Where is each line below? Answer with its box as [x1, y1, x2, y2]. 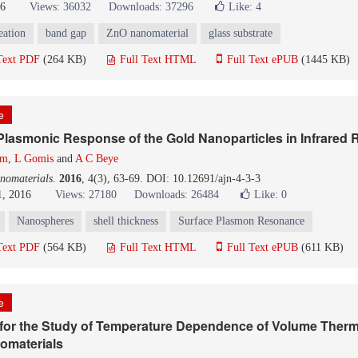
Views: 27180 [55, 189, 117, 201]
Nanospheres [17, 215, 74, 227]
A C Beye [75, 153, 118, 165]
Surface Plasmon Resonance [178, 215, 304, 227]
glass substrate [209, 27, 272, 39]
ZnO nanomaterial [106, 27, 189, 39]
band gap [46, 27, 86, 39]
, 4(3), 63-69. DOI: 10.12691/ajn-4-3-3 [82, 173, 261, 185]
